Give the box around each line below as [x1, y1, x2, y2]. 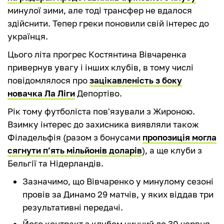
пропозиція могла [142, 132, 216, 143]
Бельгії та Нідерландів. [7, 158, 103, 169]
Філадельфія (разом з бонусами [7, 132, 142, 143]
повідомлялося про [7, 75, 89, 86]
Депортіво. [75, 88, 122, 99]
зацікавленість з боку [89, 75, 182, 86]
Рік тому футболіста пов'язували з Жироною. [7, 106, 195, 117]
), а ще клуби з [142, 145, 202, 156]
